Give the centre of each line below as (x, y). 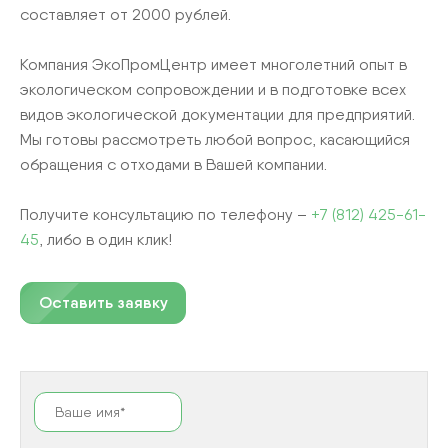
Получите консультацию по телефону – (165, 214)
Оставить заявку (103, 302)
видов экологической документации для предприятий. (217, 114)
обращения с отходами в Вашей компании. (173, 164)
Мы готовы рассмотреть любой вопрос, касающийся (215, 139)
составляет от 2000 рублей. (125, 14)
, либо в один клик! (105, 239)
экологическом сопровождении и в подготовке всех (213, 89)
